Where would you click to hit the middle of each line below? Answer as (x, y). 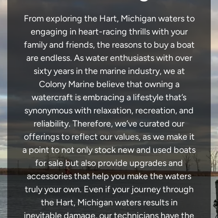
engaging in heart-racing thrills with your (109, 32)
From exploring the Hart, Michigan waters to (109, 19)
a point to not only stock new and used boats (109, 150)
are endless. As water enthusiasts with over (109, 58)
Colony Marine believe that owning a (109, 84)
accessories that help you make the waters (109, 176)
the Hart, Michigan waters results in (109, 203)
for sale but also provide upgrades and (109, 163)
